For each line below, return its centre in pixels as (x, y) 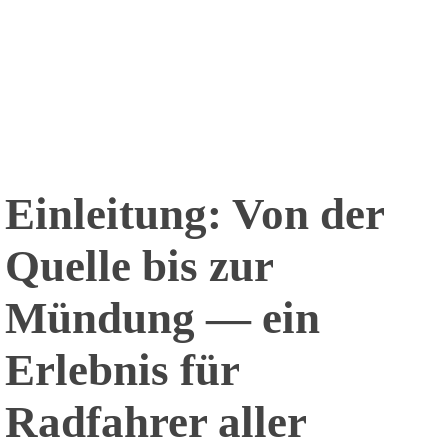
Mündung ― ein (162, 318)
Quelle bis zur (139, 266)
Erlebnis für (122, 370)
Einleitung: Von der (194, 214)
